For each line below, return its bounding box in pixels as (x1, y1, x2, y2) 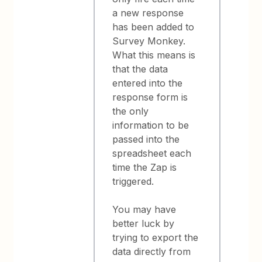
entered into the (112, 77, 183, 89)
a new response (112, 6, 184, 19)
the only (112, 105, 149, 117)
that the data (112, 63, 168, 75)
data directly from (112, 245, 191, 257)
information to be (112, 119, 189, 131)
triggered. (112, 175, 154, 187)
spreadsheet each (112, 147, 192, 159)
